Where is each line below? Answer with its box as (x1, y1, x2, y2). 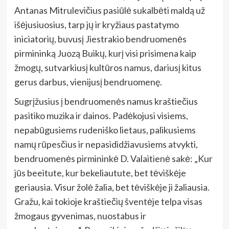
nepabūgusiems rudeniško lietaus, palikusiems (14, 124, 196, 135)
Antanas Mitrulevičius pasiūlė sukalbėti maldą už (14, 4, 205, 16)
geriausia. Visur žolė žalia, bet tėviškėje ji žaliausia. (14, 181, 210, 193)
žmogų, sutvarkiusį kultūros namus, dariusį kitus (14, 61, 201, 73)
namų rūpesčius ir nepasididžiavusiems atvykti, (14, 138, 198, 150)
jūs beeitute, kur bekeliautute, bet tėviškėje (14, 167, 186, 178)
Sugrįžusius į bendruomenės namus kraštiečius (14, 95, 198, 107)
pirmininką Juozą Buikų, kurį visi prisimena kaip (14, 47, 196, 59)
